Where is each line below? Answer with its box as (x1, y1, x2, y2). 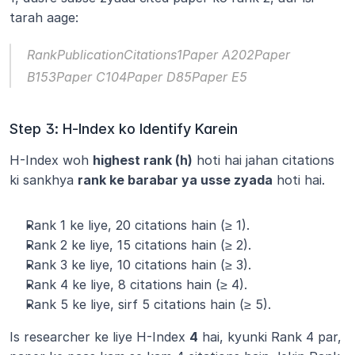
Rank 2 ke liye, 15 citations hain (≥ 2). (25, 236, 251, 253)
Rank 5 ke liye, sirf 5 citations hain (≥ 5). (25, 296, 271, 312)
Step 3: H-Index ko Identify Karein (10, 120, 238, 137)
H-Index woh (10, 151, 93, 168)
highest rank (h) (93, 151, 193, 168)
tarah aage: (10, 9, 78, 25)
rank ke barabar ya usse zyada (78, 171, 273, 188)
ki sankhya (10, 171, 78, 188)
